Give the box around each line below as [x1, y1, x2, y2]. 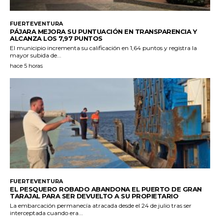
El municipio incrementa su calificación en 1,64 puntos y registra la [10, 44, 197, 52]
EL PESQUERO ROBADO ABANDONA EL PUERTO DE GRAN [10, 185, 202, 193]
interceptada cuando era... [10, 209, 83, 217]
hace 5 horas [10, 62, 43, 70]
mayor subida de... [10, 52, 61, 59]
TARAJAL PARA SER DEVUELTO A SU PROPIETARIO [10, 192, 178, 200]
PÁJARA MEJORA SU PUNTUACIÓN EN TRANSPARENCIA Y [10, 27, 196, 36]
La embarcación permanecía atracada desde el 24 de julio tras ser [10, 201, 192, 209]
